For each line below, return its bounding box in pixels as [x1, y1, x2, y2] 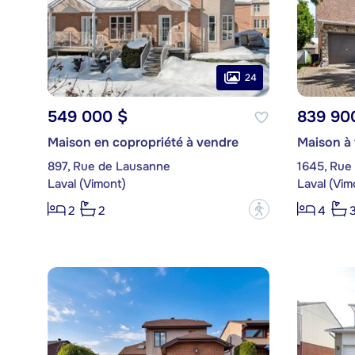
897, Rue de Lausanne [47, 158, 170, 175]
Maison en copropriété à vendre [47, 134, 239, 151]
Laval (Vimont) [47, 176, 126, 193]
